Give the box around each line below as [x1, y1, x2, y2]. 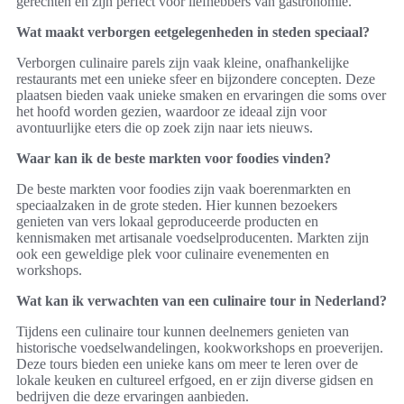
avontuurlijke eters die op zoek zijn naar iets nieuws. [16, 120, 313, 136]
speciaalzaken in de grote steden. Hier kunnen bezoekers [16, 197, 337, 214]
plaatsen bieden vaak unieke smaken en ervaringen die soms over [16, 87, 386, 104]
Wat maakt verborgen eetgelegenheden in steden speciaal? [16, 24, 370, 41]
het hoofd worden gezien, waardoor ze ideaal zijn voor [16, 104, 326, 120]
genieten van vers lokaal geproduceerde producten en [16, 214, 318, 230]
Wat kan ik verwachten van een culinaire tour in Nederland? [16, 293, 387, 309]
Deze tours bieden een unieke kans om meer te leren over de [16, 356, 358, 372]
